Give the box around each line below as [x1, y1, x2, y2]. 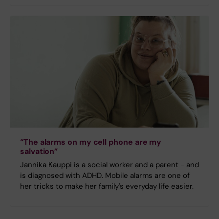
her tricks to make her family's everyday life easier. [20, 181, 194, 192]
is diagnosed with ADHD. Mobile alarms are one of [20, 171, 190, 181]
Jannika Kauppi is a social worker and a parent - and [20, 160, 199, 170]
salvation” [20, 146, 58, 157]
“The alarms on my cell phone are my [20, 137, 162, 148]
